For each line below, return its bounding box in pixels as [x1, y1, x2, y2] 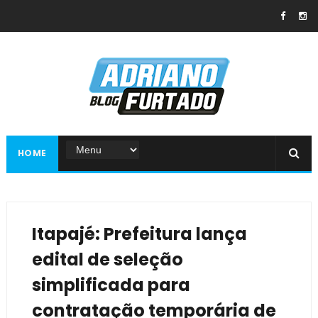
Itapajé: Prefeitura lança [31, 222, 247, 246]
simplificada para [31, 273, 190, 297]
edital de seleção [31, 248, 183, 271]
